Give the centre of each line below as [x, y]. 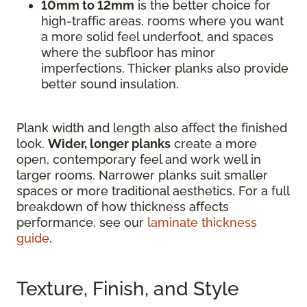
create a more [214, 144]
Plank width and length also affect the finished [152, 128]
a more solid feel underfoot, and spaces [157, 37]
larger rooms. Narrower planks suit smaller [142, 175]
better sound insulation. [110, 84]
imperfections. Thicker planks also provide [165, 68]
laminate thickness [202, 222]
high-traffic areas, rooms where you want [162, 21]
